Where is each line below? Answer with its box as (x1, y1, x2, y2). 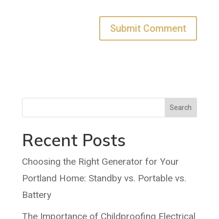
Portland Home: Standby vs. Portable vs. (22, 173, 186, 184)
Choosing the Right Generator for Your (22, 156, 179, 168)
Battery (22, 189, 51, 201)
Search (170, 104, 192, 112)
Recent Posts (22, 130, 126, 151)
